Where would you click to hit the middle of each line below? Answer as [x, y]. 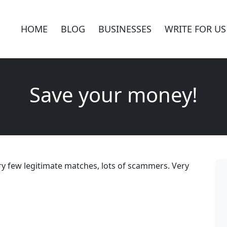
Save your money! [113, 94]
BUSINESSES [125, 29]
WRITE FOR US [195, 29]
